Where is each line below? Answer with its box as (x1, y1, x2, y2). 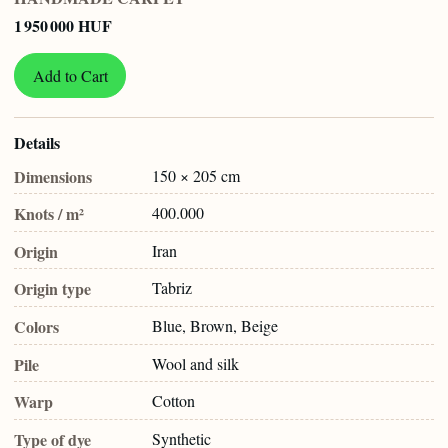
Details (14, 131, 60, 155)
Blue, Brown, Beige (152, 314, 278, 336)
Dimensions (14, 164, 92, 188)
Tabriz (152, 277, 192, 299)
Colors (14, 314, 59, 338)
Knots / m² (14, 202, 84, 226)
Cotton (152, 390, 195, 412)
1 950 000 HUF (14, 13, 112, 37)
